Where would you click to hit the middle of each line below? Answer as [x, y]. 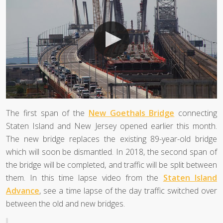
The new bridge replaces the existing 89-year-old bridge [111, 139]
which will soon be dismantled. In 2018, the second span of [111, 152]
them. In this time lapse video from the [85, 178]
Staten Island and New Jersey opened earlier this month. [111, 126]
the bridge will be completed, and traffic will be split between [111, 165]
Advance [23, 191]
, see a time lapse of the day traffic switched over [128, 191]
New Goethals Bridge [131, 113]
